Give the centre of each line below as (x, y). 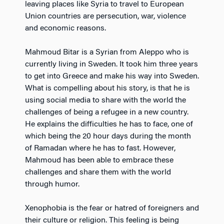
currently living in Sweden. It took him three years (111, 64)
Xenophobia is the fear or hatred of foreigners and (112, 208)
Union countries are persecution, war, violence (105, 16)
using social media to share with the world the (105, 100)
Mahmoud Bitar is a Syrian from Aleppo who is (107, 52)
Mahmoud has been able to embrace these (99, 160)
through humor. (52, 184)
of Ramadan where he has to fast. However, (100, 148)
